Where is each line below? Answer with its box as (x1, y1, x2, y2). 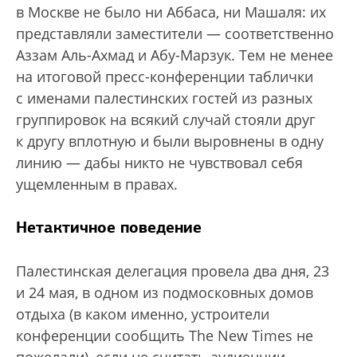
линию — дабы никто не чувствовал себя (16, 153, 303, 173)
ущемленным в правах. (16, 175, 178, 194)
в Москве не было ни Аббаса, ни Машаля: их (16, 2, 326, 22)
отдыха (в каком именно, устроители (16, 304, 269, 324)
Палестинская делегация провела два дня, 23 (16, 261, 329, 281)
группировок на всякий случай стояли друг (16, 110, 316, 130)
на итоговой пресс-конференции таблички (16, 67, 313, 87)
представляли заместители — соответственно (16, 24, 334, 44)
